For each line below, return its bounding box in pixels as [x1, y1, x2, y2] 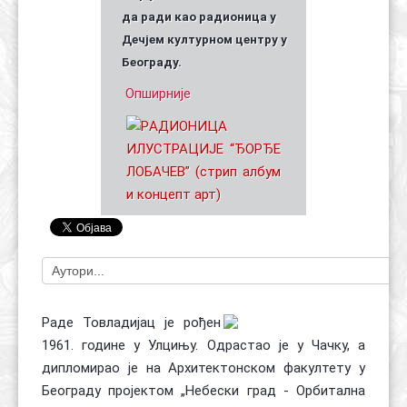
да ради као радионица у [122, 10, 276, 24]
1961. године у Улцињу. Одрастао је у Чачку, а [42, 337, 365, 353]
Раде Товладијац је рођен [42, 314, 221, 331]
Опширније [125, 85, 191, 102]
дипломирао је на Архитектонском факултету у [42, 360, 365, 376]
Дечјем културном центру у [122, 33, 287, 46]
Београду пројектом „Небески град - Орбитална [42, 382, 365, 399]
